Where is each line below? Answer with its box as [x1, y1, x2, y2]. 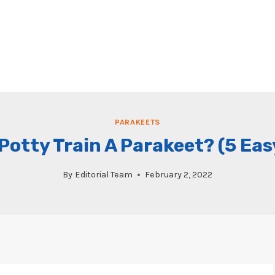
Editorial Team [74, 169, 133, 180]
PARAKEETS [115, 117, 160, 127]
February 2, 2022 [144, 169, 212, 180]
